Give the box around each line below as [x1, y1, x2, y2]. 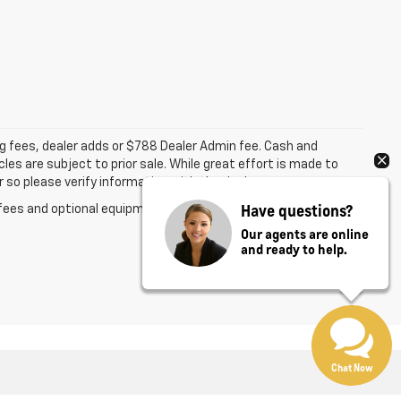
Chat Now [331, 362, 372, 374]
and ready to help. [241, 240, 347, 258]
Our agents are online [241, 225, 369, 243]
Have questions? [241, 200, 353, 220]
